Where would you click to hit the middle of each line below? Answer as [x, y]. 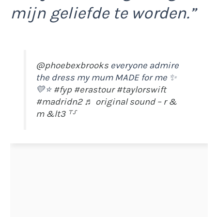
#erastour [94, 90]
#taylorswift [141, 90]
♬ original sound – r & [131, 102]
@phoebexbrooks [72, 66]
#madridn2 [59, 102]
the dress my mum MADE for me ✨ [106, 78]
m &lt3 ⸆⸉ [56, 114]
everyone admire [144, 66]
